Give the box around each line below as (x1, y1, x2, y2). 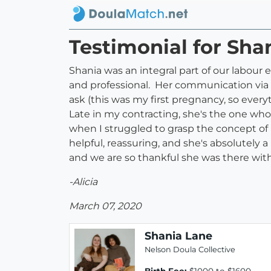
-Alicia (69, 176, 97, 188)
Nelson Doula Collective (145, 245, 235, 255)
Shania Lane (145, 229, 212, 243)
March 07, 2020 (69, 200, 142, 212)
